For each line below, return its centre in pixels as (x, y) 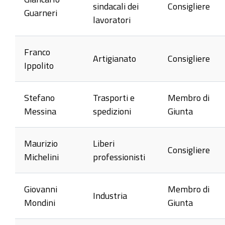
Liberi (104, 143)
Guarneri (41, 12)
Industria (110, 195)
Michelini (41, 156)
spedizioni (112, 111)
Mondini (40, 202)
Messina (40, 111)
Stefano (39, 97)
